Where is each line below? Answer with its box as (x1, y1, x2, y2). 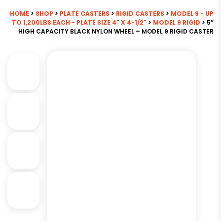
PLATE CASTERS (60, 9, 110, 18)
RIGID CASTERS (116, 9, 164, 18)
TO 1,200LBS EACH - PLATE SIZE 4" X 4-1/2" (12, 18, 147, 27)
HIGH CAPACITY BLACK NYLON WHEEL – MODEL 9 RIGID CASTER (18, 27, 214, 36)
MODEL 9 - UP (171, 9, 214, 18)
